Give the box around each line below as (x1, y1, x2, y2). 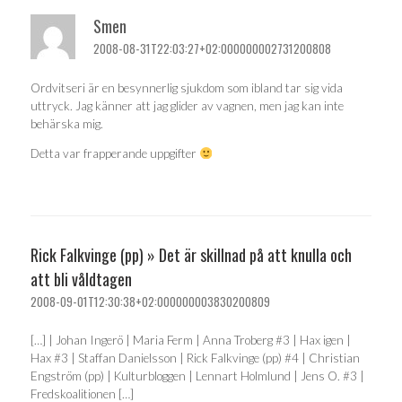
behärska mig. (31, 116, 103, 131)
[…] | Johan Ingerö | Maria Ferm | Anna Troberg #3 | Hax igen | (31, 333, 351, 347)
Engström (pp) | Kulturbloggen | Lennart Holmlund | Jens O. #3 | (31, 369, 364, 383)
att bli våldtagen (31, 267, 132, 291)
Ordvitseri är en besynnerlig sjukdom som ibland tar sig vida (31, 80, 343, 95)
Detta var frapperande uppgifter (31, 146, 199, 161)
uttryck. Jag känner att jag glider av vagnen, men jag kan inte (31, 98, 344, 113)
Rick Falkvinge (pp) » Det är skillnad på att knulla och (31, 242, 352, 267)
